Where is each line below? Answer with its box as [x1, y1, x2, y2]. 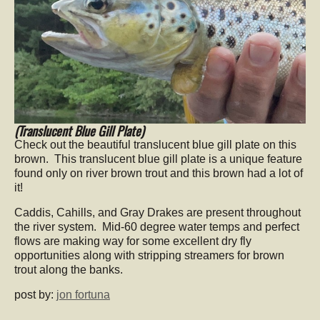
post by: [14, 289, 56, 301]
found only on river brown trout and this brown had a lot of [14, 167, 303, 179]
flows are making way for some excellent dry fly [14, 235, 251, 247]
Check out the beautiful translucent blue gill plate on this [14, 139, 296, 151]
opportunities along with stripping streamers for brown [14, 249, 284, 261]
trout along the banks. [14, 264, 123, 276]
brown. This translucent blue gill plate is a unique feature [14, 153, 302, 165]
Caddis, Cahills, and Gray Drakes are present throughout [14, 206, 301, 219]
